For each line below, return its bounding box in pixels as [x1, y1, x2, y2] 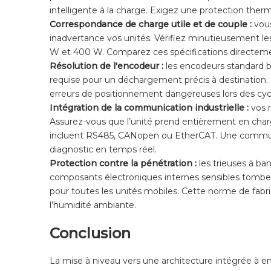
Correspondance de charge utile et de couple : [50, 18, 254, 30]
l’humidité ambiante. [50, 199, 136, 211]
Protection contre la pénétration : [50, 157, 199, 169]
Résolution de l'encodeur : [50, 60, 166, 71]
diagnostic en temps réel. [50, 143, 157, 155]
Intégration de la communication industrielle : [50, 102, 251, 113]
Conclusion [50, 224, 131, 242]
